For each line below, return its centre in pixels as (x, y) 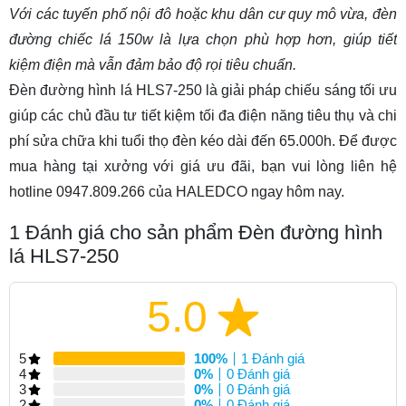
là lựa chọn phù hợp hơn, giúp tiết (275, 40)
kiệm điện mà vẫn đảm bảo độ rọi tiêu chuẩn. (153, 65)
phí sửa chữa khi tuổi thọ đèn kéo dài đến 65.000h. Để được (203, 141)
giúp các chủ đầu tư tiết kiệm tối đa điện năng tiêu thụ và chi (203, 116)
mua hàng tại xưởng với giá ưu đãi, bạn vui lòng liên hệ (203, 167)
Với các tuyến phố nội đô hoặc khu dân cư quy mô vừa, (191, 14)
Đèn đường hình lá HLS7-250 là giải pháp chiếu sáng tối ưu (203, 91)
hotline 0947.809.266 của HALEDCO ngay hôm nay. (177, 192)
